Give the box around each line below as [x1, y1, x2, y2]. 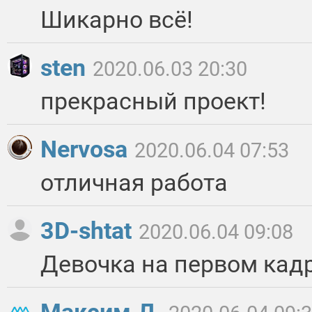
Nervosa [40, 135, 133, 164]
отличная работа [40, 169, 228, 197]
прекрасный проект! [40, 87, 266, 116]
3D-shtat [40, 217, 137, 245]
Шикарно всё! [40, 6, 193, 34]
